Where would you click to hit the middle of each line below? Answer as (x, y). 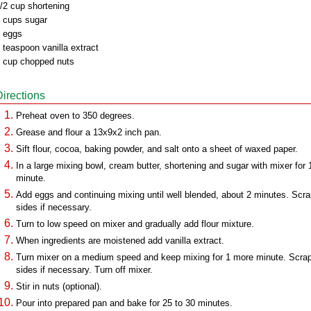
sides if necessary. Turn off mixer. (84, 270)
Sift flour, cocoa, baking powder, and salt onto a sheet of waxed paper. (157, 149)
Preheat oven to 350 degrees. (75, 116)
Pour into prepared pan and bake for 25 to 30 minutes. (124, 303)
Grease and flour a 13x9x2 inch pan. (89, 132)
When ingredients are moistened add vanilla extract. (120, 241)
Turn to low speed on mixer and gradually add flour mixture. (135, 224)
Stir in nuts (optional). (59, 286)
